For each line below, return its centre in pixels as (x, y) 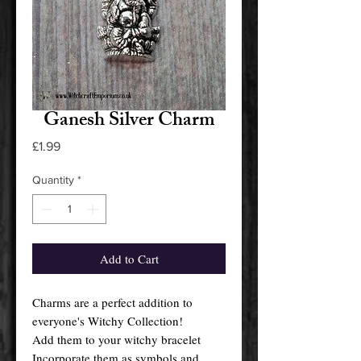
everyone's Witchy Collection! (108, 320)
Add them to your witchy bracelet (116, 339)
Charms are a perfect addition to (112, 302)
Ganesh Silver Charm (129, 121)
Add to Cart (129, 258)
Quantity (53, 179)
